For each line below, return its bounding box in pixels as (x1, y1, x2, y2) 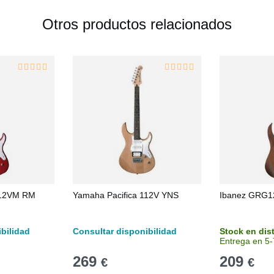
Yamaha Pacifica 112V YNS (73, 190, 179, 200)
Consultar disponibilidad (73, 226, 177, 236)
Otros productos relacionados (42, 16, 232, 32)
